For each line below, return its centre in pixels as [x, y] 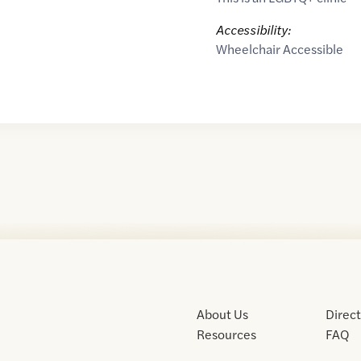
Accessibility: [253, 29]
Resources [226, 334]
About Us [222, 314]
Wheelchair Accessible [279, 49]
